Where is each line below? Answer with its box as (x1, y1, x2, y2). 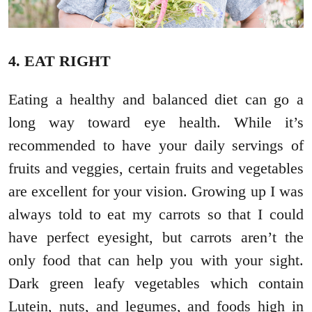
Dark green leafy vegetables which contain (8, 274, 304, 292)
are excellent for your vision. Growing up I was (8, 182, 304, 201)
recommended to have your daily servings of (8, 136, 304, 155)
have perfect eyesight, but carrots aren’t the (8, 228, 304, 247)
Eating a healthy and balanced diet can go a (8, 91, 304, 109)
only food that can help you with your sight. (8, 251, 304, 270)
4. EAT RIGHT (8, 52, 111, 70)
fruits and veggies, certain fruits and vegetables (8, 159, 304, 178)
